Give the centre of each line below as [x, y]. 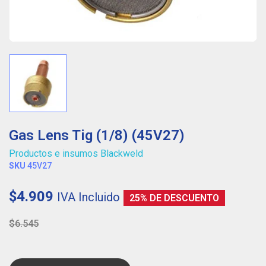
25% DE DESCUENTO [174, 198]
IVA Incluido [88, 197]
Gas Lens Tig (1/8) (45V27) [97, 136]
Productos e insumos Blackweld [76, 154]
